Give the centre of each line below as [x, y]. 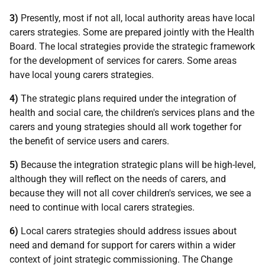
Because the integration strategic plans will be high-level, [137, 165]
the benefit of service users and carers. [89, 141]
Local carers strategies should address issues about [127, 231]
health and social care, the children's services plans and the [132, 113]
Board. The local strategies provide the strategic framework [132, 46]
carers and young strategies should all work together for [125, 127]
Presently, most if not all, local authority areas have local [137, 18]
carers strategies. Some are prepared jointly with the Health [132, 32]
